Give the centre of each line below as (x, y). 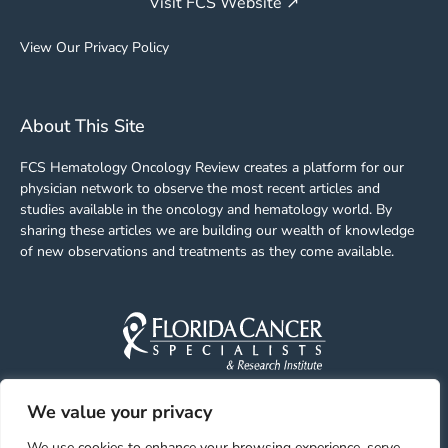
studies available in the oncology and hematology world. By (206, 209)
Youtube (274, 426)
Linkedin (226, 426)
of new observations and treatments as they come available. (207, 251)
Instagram (329, 426)
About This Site (82, 125)
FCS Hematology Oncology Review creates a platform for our (212, 167)
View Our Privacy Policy (94, 48)
